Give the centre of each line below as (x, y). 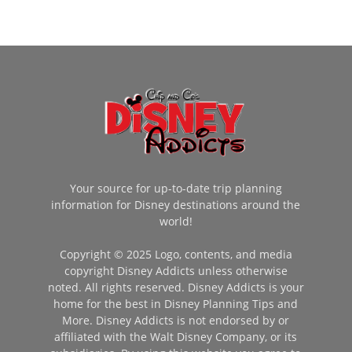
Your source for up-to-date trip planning (176, 188)
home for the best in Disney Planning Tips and (176, 303)
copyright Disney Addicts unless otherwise (176, 270)
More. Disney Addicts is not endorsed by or (176, 320)
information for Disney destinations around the (176, 204)
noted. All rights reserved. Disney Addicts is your (176, 287)
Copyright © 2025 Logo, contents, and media (176, 254)
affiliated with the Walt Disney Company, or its (176, 336)
